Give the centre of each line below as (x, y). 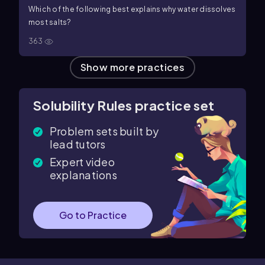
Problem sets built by (104, 131)
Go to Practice (93, 215)
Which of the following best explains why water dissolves (132, 9)
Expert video (82, 162)
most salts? (50, 22)
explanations (83, 175)
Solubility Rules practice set (124, 105)
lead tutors (78, 144)
